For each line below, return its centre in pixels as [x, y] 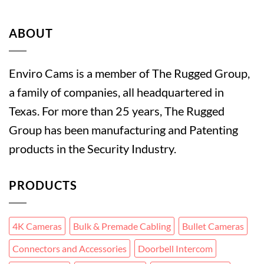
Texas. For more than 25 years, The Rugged [117, 111]
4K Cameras [37, 226]
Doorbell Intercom [175, 249]
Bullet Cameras [213, 226]
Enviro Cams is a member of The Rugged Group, [129, 73]
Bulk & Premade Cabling [122, 226]
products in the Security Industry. [93, 149]
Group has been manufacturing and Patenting [123, 130]
